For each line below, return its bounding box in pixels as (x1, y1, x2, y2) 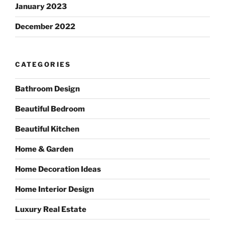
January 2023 (15, 2, 67, 12)
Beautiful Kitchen (15, 124, 79, 134)
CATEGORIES (15, 60, 71, 68)
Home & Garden (15, 144, 73, 154)
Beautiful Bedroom (15, 104, 85, 114)
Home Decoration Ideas (15, 164, 101, 174)
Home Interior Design (15, 184, 94, 194)
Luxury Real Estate (15, 204, 86, 214)
